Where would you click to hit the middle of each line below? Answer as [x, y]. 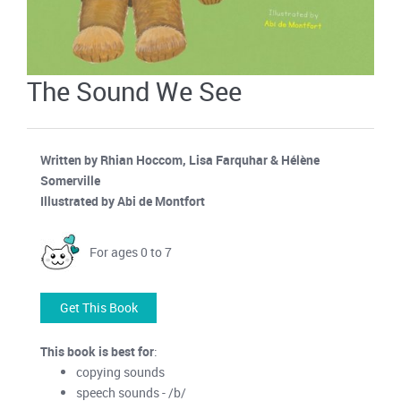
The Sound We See [134, 90]
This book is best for [97, 351]
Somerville [70, 180]
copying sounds [120, 371]
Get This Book [98, 307]
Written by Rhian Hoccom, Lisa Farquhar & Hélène [180, 159]
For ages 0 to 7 [131, 252]
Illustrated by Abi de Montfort [123, 200]
